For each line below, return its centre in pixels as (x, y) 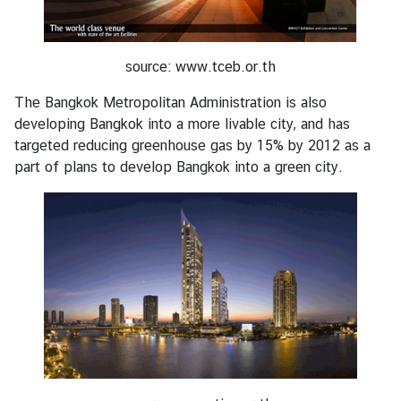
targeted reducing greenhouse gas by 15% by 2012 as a (192, 146)
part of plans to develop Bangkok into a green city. (179, 167)
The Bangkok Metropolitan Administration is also (171, 103)
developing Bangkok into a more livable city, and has (182, 124)
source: (150, 67)
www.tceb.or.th (226, 67)
